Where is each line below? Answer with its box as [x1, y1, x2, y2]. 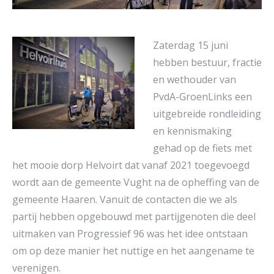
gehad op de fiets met [153, 141, 252, 155]
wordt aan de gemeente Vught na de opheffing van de [12, 176, 259, 190]
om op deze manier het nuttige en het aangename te [12, 244, 254, 258]
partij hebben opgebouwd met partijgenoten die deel [12, 210, 256, 224]
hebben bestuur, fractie [153, 56, 262, 70]
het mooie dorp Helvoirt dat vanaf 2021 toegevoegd [12, 158, 250, 172]
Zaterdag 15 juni [153, 39, 228, 53]
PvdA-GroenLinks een [153, 90, 252, 104]
